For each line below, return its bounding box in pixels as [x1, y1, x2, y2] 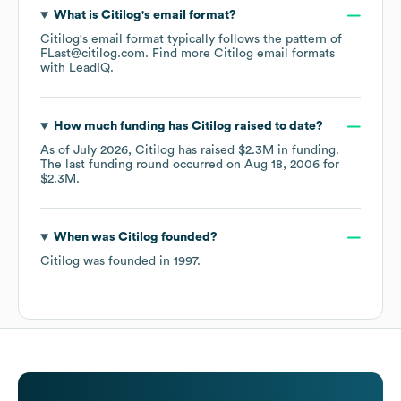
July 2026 [73, 144, 128, 158]
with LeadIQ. [40, 62, 114, 75]
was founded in [80, 255, 174, 269]
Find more [152, 47, 214, 61]
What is [53, 9, 101, 22]
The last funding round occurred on [40, 158, 244, 172]
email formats [253, 47, 335, 61]
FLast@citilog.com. [40, 47, 152, 61]
